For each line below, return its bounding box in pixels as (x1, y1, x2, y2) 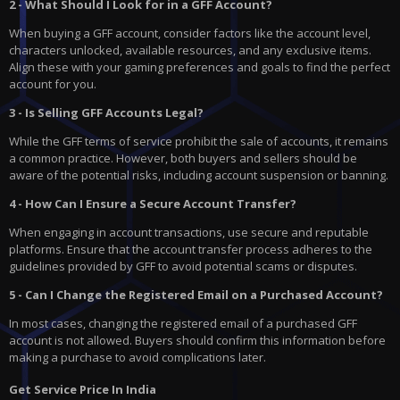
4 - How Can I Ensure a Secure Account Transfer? (9, 196, 296, 212)
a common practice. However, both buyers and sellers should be (9, 150, 357, 167)
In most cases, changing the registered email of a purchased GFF (9, 315, 357, 332)
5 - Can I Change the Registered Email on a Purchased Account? (9, 287, 383, 304)
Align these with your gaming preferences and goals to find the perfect (9, 59, 390, 76)
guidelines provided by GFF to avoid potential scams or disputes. (9, 258, 357, 275)
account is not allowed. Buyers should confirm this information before (9, 332, 386, 349)
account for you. (9, 76, 96, 93)
